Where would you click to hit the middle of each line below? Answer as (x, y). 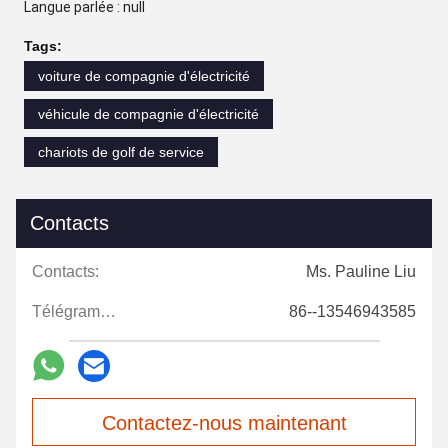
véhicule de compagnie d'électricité (148, 113)
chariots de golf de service (121, 151)
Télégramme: (108, 311)
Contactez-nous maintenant (224, 422)
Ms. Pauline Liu (361, 271)
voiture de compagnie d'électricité (144, 75)
